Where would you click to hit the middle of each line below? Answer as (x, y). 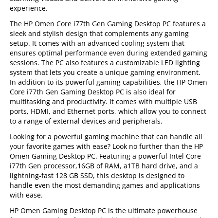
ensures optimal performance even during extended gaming (109, 53)
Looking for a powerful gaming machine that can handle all (106, 136)
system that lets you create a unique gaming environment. (105, 72)
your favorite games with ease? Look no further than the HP (107, 146)
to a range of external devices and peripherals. (86, 121)
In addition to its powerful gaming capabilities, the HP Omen (109, 82)
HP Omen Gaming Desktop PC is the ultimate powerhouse (104, 210)
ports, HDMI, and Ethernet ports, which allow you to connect (108, 111)
